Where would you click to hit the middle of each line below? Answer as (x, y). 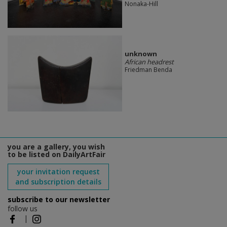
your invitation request (58, 172)
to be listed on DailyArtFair (56, 155)
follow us (23, 209)
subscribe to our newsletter (59, 200)
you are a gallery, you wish (56, 147)
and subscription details (58, 182)
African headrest (149, 62)
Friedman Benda (148, 70)
